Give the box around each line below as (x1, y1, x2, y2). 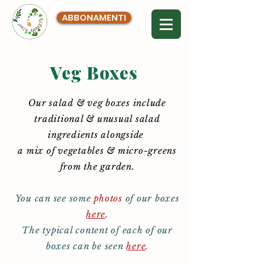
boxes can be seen (45, 240, 127, 252)
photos (94, 193, 126, 204)
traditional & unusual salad (34, 113, 160, 124)
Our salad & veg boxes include (28, 97, 166, 108)
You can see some (15, 193, 94, 204)
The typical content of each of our (22, 225, 173, 236)
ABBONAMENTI (62, 12, 126, 24)
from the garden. (60, 161, 135, 172)
